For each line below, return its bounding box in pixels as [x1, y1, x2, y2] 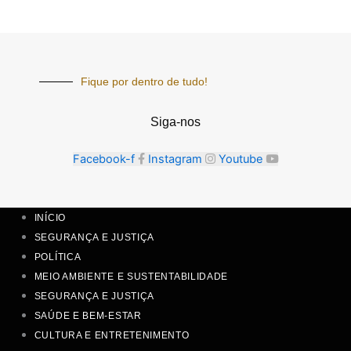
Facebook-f [73, 152, 135, 167]
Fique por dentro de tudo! [81, 75, 208, 89]
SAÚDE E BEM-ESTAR [34, 310, 142, 322]
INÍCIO [34, 212, 66, 224]
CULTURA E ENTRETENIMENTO [34, 330, 190, 342]
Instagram [148, 152, 202, 167]
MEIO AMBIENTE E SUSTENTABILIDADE [34, 271, 229, 283]
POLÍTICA [34, 251, 81, 263]
